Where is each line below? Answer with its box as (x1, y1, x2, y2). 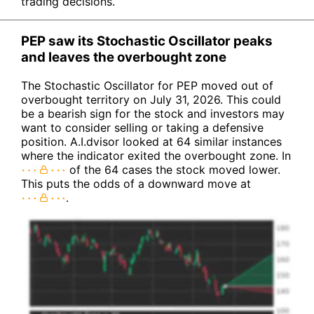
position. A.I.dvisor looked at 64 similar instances (21, 135, 282, 149)
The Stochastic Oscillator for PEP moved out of (21, 78, 273, 93)
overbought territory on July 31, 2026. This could (21, 93, 281, 107)
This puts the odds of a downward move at (21, 177, 251, 191)
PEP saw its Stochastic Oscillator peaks (21, 33, 273, 50)
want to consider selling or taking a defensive (21, 121, 264, 135)
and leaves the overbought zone (21, 49, 226, 66)
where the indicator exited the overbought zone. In (21, 149, 291, 163)
